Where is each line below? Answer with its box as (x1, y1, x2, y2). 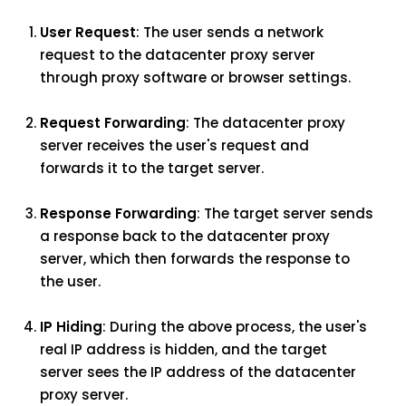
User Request (40, 23, 136, 42)
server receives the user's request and (40, 136, 309, 155)
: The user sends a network (136, 23, 324, 42)
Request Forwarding (40, 113, 186, 132)
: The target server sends (197, 204, 373, 223)
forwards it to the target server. (40, 159, 264, 178)
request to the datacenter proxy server (40, 45, 315, 64)
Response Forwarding (40, 204, 197, 223)
